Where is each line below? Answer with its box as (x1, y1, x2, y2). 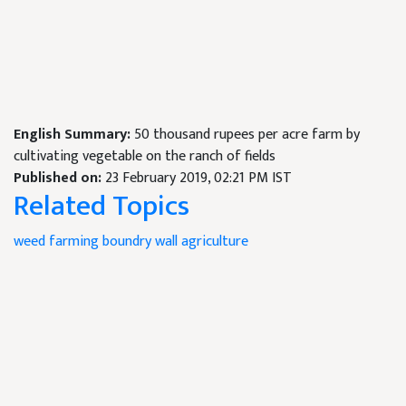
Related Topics (14, 182, 189, 230)
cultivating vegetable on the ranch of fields (14, 144, 275, 169)
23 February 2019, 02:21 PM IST (105, 166, 292, 190)
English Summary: (14, 122, 134, 147)
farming (49, 229, 99, 254)
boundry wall (102, 229, 178, 254)
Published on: (14, 166, 105, 190)
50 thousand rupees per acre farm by (134, 122, 360, 147)
